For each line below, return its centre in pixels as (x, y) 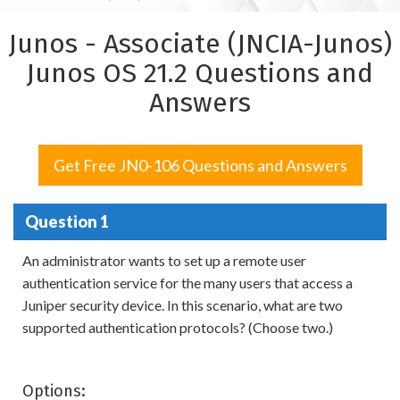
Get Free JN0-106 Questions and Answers (200, 166)
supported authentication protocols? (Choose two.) (178, 328)
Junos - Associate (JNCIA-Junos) (200, 44)
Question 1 (67, 221)
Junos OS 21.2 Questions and (200, 74)
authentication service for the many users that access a (187, 283)
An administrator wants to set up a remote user (164, 261)
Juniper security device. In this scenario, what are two (183, 305)
